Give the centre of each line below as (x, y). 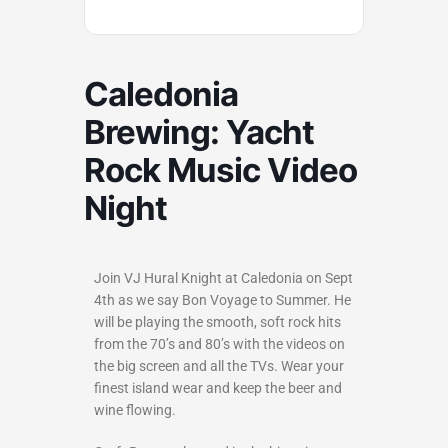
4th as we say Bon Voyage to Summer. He (222, 299)
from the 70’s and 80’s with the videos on (219, 343)
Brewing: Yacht (199, 131)
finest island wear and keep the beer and (218, 387)
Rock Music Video (220, 169)
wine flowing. (135, 409)
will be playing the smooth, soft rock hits (217, 321)
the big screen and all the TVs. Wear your (219, 365)
